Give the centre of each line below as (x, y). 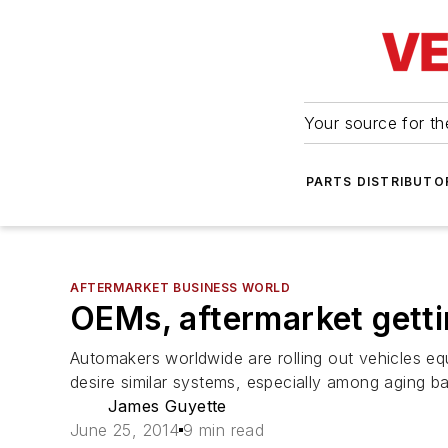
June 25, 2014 (125, 430)
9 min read (224, 430)
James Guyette (167, 406)
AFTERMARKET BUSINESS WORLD (180, 287)
